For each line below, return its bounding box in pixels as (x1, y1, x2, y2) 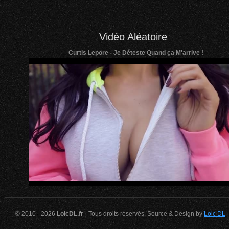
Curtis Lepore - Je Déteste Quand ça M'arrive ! (68, 49, 203, 57)
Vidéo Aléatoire (99, 31, 167, 43)
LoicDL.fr (57, 210, 83, 218)
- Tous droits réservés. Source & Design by (83, 210, 204, 218)
